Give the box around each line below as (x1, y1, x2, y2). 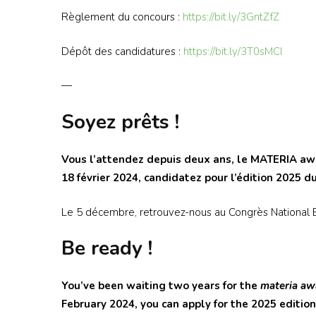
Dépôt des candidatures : (61, 44, 183, 59)
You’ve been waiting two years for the (61, 279, 260, 293)
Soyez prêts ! (61, 108, 179, 135)
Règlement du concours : (61, 10, 183, 25)
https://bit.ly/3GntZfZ (183, 10, 279, 25)
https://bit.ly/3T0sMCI (183, 44, 282, 59)
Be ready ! (61, 235, 152, 262)
